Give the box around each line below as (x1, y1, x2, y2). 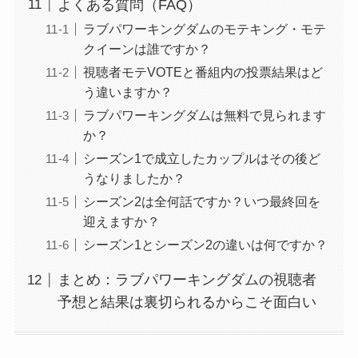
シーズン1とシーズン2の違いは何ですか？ (82, 237, 328, 252)
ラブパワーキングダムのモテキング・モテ (82, 21, 326, 36)
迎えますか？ (82, 213, 160, 229)
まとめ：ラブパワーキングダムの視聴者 (57, 272, 316, 288)
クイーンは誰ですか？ (82, 41, 211, 56)
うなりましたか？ (82, 170, 185, 185)
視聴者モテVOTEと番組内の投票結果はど (82, 64, 323, 79)
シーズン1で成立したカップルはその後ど (82, 150, 320, 165)
